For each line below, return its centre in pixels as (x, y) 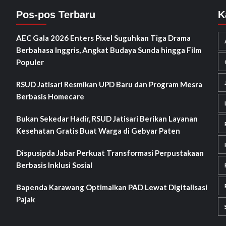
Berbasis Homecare (50, 97)
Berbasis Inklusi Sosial (54, 165)
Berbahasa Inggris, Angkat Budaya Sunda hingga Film (108, 50)
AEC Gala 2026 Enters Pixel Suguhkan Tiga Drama (103, 38)
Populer (30, 62)
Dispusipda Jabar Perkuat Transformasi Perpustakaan (110, 153)
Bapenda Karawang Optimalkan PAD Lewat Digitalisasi (111, 187)
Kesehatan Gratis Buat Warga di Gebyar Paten (99, 131)
